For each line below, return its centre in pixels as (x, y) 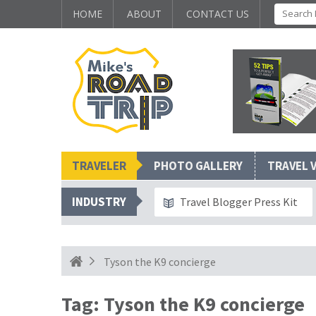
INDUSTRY (99, 201)
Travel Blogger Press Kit (239, 202)
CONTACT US (218, 14)
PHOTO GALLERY (198, 166)
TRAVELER (99, 166)
